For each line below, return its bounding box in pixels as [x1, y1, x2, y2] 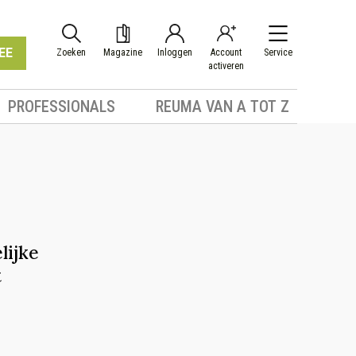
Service [263, 47, 292, 58]
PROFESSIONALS [8, 97, 116, 116]
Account [211, 47, 242, 58]
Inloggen [157, 47, 192, 58]
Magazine [103, 47, 142, 58]
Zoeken [56, 47, 86, 58]
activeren [208, 60, 244, 72]
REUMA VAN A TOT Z [155, 97, 289, 116]
